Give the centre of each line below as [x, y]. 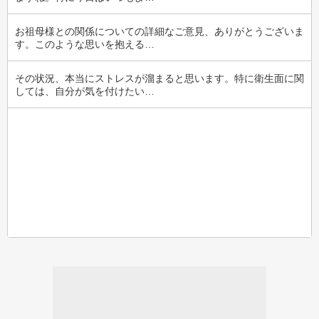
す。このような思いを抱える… [85, 44]
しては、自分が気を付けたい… [85, 91]
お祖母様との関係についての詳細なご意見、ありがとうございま [159, 31]
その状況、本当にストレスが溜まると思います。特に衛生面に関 [159, 78]
